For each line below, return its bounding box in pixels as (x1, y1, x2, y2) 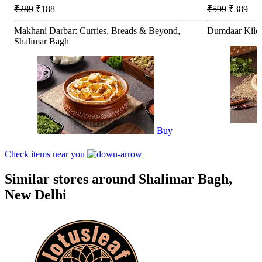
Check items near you (5, 149, 87, 159)
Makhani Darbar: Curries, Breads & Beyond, (14, 25, 180, 36)
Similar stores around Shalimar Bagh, (5, 171, 232, 187)
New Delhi (5, 187, 67, 202)
